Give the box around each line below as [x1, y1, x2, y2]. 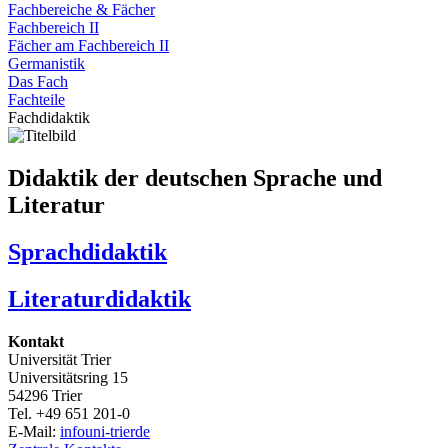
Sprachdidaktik [8, 238, 167, 265]
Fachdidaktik [8, 109, 90, 126]
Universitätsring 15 [8, 368, 128, 386]
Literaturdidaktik [8, 285, 191, 312]
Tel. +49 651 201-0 [8, 404, 130, 422]
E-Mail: [8, 422, 60, 440]
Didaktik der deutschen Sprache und [8, 164, 382, 191]
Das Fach [8, 73, 68, 90]
